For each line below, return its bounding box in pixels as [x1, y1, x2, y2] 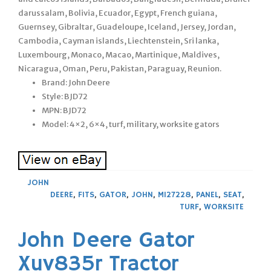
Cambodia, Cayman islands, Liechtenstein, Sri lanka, [18, 35, 219, 46]
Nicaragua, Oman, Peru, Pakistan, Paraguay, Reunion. [18, 63, 221, 74]
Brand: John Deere [42, 77, 110, 88]
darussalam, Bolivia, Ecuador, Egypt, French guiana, [18, 7, 217, 18]
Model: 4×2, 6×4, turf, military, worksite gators [42, 119, 220, 129]
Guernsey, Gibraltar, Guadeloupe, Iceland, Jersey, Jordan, [18, 21, 236, 32]
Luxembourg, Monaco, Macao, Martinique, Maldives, [18, 49, 220, 60]
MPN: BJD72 [42, 105, 87, 116]
